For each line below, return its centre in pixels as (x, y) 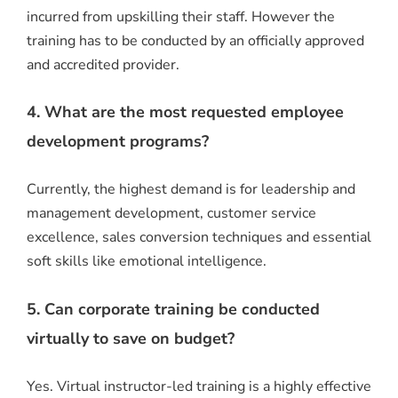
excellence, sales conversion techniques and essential (199, 238)
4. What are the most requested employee (185, 112)
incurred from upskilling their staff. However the (181, 16)
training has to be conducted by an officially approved (195, 40)
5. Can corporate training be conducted (173, 310)
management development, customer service (171, 214)
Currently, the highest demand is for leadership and (191, 190)
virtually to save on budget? (131, 339)
